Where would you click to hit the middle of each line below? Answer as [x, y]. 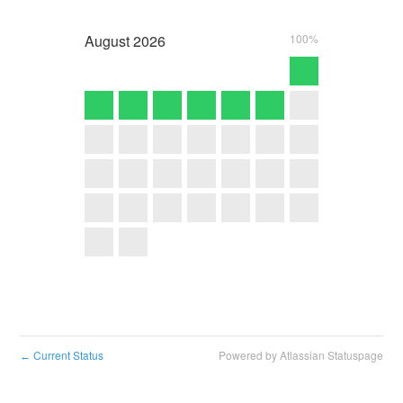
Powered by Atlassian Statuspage [300, 355]
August [107, 41]
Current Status [67, 355]
